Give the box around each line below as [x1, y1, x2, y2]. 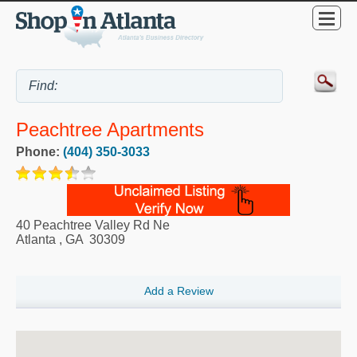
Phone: [16, 144, 63, 159]
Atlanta [16, 232, 56, 246]
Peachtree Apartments [16, 119, 204, 141]
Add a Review [143, 284, 214, 298]
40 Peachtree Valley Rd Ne [16, 218, 170, 232]
